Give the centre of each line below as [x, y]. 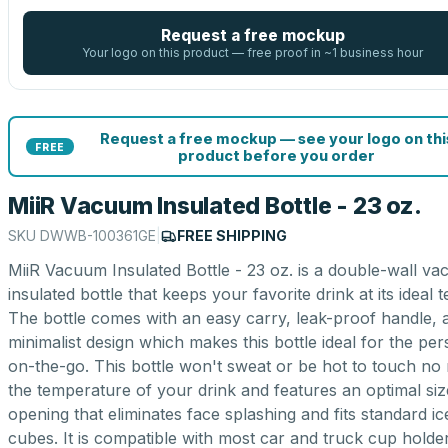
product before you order [276, 155]
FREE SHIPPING [232, 235]
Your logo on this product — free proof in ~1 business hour [252, 52]
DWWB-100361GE [98, 235]
